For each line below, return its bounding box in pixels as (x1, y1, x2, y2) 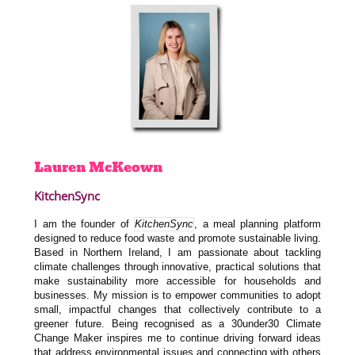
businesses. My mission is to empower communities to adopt (34, 289, 321, 302)
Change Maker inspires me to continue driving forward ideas (34, 332, 321, 345)
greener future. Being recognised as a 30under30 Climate (34, 318, 321, 330)
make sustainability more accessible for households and (34, 275, 321, 288)
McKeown (89, 155, 163, 178)
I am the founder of (34, 218, 134, 231)
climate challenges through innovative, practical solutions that (34, 261, 321, 273)
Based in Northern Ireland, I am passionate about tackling (34, 246, 321, 259)
